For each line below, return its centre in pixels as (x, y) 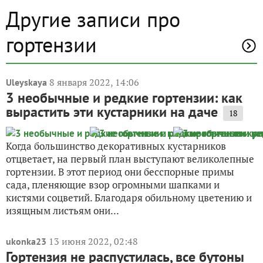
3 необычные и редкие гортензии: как (124, 98)
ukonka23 (26, 241)
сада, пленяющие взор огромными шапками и (113, 185)
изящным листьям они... (63, 210)
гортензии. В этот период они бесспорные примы (120, 172)
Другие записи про (93, 19)
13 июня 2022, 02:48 (93, 241)
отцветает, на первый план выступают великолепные (130, 159)
